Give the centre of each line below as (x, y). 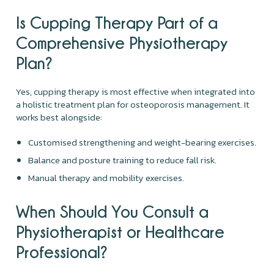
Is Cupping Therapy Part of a (117, 22)
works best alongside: (59, 117)
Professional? (62, 251)
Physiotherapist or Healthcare (120, 231)
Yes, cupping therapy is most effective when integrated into (136, 91)
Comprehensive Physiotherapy (122, 42)
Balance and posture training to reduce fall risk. (123, 160)
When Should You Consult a (113, 211)
